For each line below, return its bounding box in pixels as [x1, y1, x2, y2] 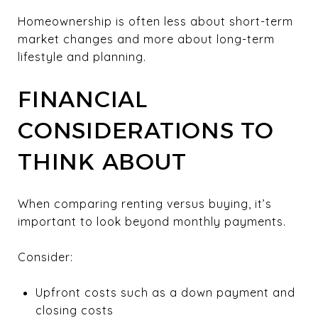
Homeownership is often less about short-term [18, 13, 293, 28]
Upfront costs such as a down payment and [35, 285, 295, 300]
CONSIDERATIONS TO [18, 116, 274, 144]
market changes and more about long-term [18, 31, 275, 46]
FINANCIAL [18, 84, 148, 113]
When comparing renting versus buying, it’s [18, 196, 272, 211]
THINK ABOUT [18, 147, 187, 175]
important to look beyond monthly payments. [18, 214, 286, 229]
